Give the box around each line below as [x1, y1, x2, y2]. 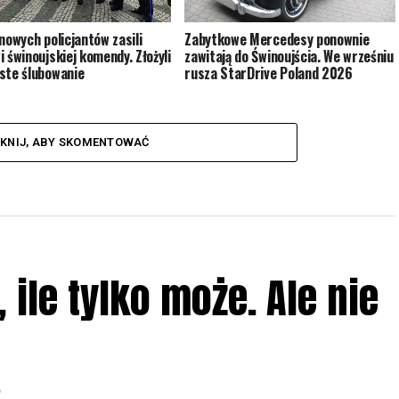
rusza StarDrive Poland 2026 [184, 61, 353, 84]
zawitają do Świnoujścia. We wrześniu [184, 45, 394, 67]
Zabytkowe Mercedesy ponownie [184, 28, 370, 50]
